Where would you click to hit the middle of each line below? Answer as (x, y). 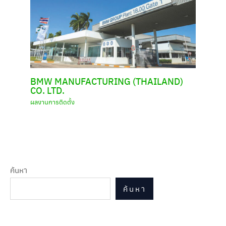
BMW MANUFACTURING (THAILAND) (107, 81)
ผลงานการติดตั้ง (52, 102)
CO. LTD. (47, 90)
